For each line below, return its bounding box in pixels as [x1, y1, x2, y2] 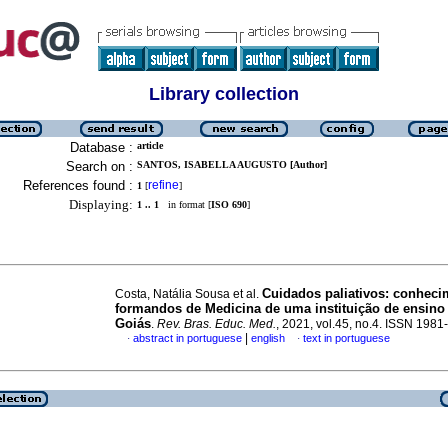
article [137, 140, 163, 151]
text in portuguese [303, 332, 390, 344]
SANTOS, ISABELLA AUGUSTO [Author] [137, 159, 327, 170]
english [251, 332, 285, 344]
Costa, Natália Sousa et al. [115, 287, 262, 301]
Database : [70, 140, 133, 155]
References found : [23, 178, 133, 193]
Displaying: [69, 197, 133, 212]
